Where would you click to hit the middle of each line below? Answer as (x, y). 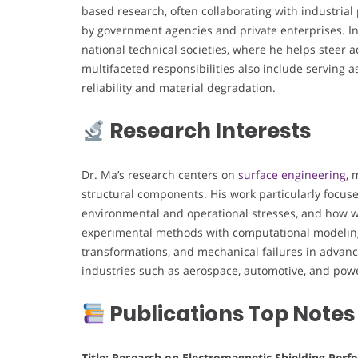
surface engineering (292, 175)
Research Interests (208, 131)
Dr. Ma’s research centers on (160, 175)
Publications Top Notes (230, 314)
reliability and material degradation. (179, 88)
